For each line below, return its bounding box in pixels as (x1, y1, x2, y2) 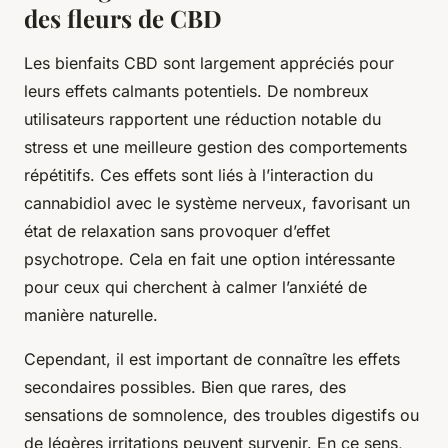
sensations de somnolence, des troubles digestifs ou (24, 405, 419, 426)
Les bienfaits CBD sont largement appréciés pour (24, 53, 394, 74)
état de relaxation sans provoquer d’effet (24, 221, 330, 242)
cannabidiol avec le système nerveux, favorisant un (24, 193, 410, 214)
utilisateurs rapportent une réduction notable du (24, 109, 381, 130)
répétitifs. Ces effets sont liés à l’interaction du (24, 165, 373, 186)
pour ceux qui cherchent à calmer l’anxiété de (24, 277, 367, 298)
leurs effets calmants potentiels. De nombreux (24, 81, 369, 102)
